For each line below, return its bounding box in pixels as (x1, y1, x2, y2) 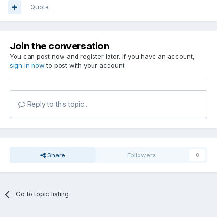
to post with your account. (45, 62, 126, 70)
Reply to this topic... (25, 100, 89, 108)
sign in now (10, 62, 45, 70)
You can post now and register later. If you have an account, (10, 52, 195, 61)
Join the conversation (10, 40, 109, 52)
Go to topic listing (16, 190, 69, 198)
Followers (127, 151, 156, 159)
